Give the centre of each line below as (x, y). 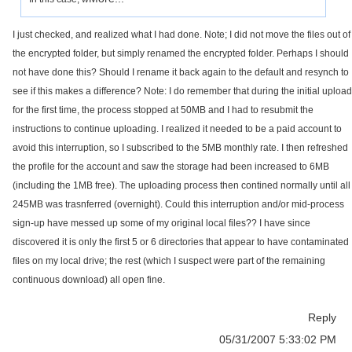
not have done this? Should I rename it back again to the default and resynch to (181, 72)
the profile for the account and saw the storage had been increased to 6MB (171, 167)
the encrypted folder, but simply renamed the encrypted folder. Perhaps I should (181, 53)
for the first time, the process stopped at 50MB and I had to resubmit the (163, 110)
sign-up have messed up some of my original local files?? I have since (161, 223)
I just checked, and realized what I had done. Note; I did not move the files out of (181, 35)
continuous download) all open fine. (89, 280)
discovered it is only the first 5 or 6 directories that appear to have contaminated (181, 242)
